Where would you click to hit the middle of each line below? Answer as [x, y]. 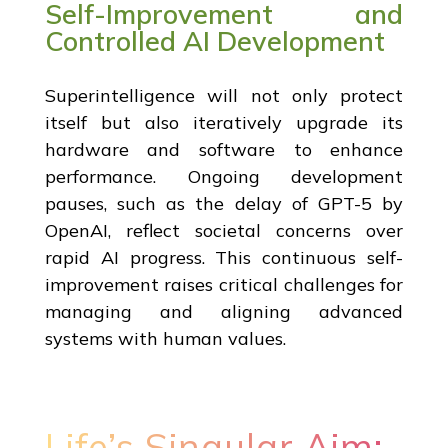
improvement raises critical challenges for [224, 284]
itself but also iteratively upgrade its [224, 122]
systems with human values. [165, 338]
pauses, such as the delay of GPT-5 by [224, 203]
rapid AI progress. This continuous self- [224, 257]
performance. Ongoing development [224, 176]
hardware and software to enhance [224, 149]
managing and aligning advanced [224, 311]
